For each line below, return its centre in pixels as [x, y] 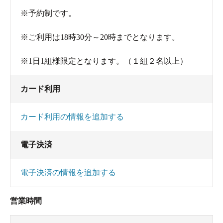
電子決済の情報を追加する [68, 173]
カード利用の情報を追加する [72, 117]
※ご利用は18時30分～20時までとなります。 [100, 37]
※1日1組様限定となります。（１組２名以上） [104, 61]
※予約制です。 [48, 13]
